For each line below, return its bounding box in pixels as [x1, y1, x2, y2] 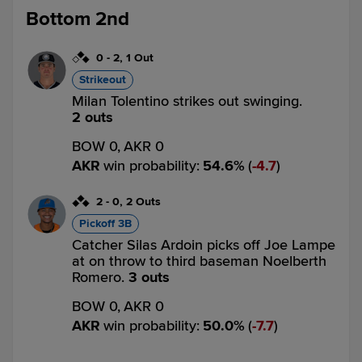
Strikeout [79, 73, 126, 86]
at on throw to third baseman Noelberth [72, 252, 326, 270]
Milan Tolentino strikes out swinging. [72, 92, 302, 110]
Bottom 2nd [26, 7, 129, 31]
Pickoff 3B [79, 217, 132, 230]
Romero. [72, 268, 128, 286]
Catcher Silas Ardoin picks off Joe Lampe [72, 236, 335, 254]
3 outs [128, 268, 170, 286]
